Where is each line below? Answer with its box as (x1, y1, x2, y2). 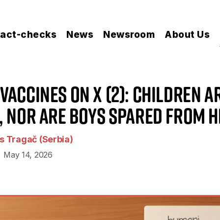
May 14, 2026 (3, 149, 53, 160)
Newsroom (103, 28, 155, 40)
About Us (165, 28, 210, 40)
